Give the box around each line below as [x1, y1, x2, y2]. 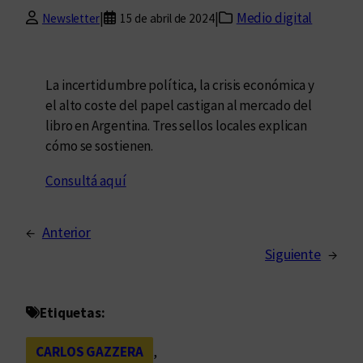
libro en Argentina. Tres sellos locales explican [45, 117, 308, 135]
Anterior [41, 222, 92, 241]
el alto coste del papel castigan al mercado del [45, 96, 313, 115]
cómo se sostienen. [45, 137, 154, 156]
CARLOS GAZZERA [36, 342, 143, 361]
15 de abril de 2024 [119, 10, 215, 26]
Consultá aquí [45, 171, 126, 190]
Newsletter [41, 10, 100, 26]
